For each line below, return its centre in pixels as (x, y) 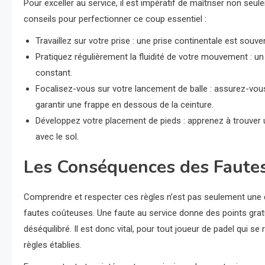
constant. (54, 73)
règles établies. (53, 245)
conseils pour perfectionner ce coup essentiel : (115, 19)
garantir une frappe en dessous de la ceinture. (125, 105)
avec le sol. (57, 137)
